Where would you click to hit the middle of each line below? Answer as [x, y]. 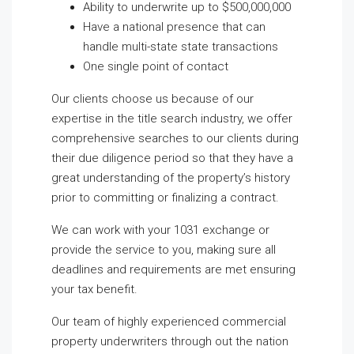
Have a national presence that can [174, 27]
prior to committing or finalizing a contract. [165, 198]
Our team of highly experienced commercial [169, 322]
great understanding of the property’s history [171, 178]
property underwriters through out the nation [170, 341]
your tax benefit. [94, 289]
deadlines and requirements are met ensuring [173, 269]
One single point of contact [156, 66]
